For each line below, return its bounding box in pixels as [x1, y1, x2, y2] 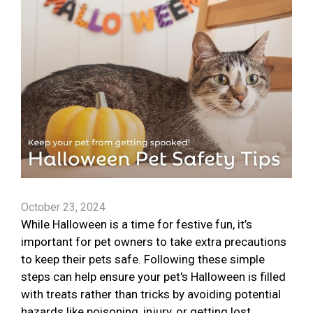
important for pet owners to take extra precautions [21, 235, 286, 249]
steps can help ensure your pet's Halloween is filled [21, 270, 286, 284]
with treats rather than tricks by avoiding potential [21, 287, 281, 302]
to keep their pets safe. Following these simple [21, 252, 265, 267]
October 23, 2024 [21, 201, 105, 214]
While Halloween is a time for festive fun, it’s [21, 217, 252, 232]
